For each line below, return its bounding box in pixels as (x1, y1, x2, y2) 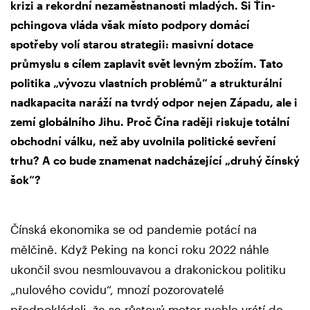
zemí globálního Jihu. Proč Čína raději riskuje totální (10, 115, 290, 129)
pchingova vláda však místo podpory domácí (10, 18, 250, 32)
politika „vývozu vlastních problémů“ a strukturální (10, 76, 282, 90)
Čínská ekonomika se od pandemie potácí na (10, 222, 257, 237)
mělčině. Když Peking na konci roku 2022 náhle (10, 242, 269, 257)
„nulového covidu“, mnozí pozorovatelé (10, 282, 224, 297)
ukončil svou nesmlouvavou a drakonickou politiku (10, 262, 286, 277)
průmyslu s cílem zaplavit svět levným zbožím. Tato (10, 57, 283, 71)
